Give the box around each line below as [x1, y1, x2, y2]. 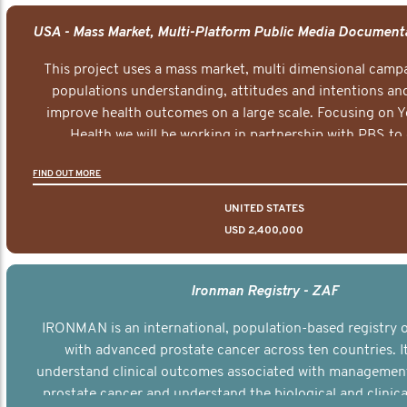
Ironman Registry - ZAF [190, 283, 339, 299]
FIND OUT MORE [33, 168, 102, 179]
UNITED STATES [223, 203, 304, 214]
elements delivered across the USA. [152, 171, 377, 186]
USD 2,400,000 [224, 224, 304, 236]
